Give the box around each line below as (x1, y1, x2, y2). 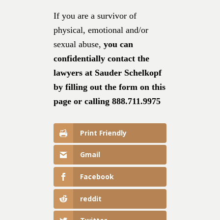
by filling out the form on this (54, 82, 165, 92)
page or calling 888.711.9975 (54, 96, 163, 106)
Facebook (80, 172, 114, 182)
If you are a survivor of (54, 10, 137, 21)
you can (104, 39, 133, 49)
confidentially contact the (54, 53, 149, 63)
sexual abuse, (54, 39, 104, 49)
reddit (80, 193, 102, 203)
